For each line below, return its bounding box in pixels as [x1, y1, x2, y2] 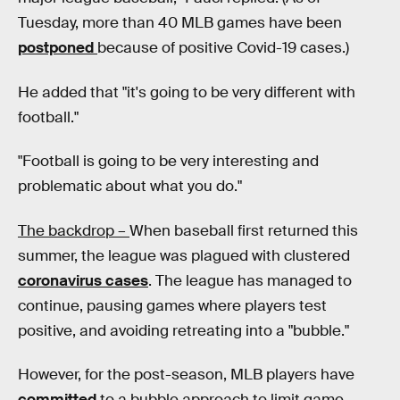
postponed [18, 38, 97, 58]
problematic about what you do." [18, 177, 242, 196]
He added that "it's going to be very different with [18, 82, 355, 102]
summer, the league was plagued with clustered [18, 246, 350, 265]
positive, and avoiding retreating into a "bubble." [18, 321, 349, 340]
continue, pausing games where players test [18, 296, 327, 315]
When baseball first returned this [129, 221, 358, 240]
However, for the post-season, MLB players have [18, 365, 354, 385]
